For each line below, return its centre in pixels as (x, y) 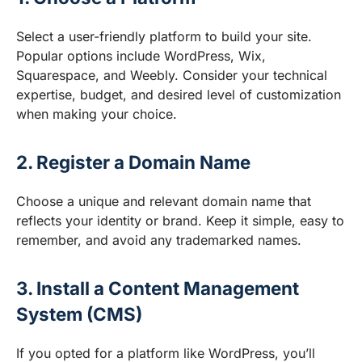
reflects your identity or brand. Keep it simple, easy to (180, 221)
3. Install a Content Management (158, 288)
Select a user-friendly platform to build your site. (164, 37)
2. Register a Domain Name (133, 162)
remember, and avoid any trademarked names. (159, 240)
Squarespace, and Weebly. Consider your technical (172, 76)
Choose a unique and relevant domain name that (164, 202)
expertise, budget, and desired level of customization (179, 95)
